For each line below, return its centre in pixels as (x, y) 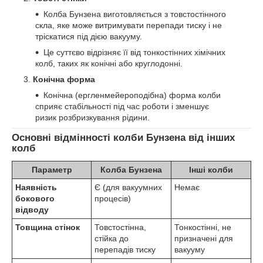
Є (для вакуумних (128, 187)
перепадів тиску (125, 249)
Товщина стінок (48, 227)
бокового (35, 198)
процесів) (113, 198)
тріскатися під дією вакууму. (89, 36)
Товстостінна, (120, 227)
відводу (32, 209)
